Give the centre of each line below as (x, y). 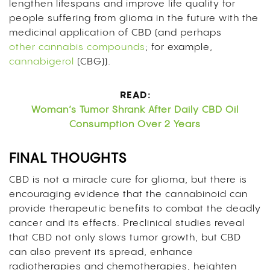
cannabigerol (42, 61)
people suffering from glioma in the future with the (134, 18)
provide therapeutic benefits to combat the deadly (135, 209)
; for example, (179, 47)
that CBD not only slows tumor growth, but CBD (125, 237)
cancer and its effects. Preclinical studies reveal (127, 223)
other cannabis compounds (77, 47)
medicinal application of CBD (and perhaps (115, 33)
